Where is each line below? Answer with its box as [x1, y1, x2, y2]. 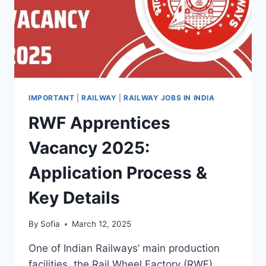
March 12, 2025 [72, 219, 132, 229]
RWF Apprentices [28, 112, 170, 133]
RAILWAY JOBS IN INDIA [123, 93, 215, 102]
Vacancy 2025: [28, 137, 150, 158]
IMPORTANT [28, 93, 75, 102]
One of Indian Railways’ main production [28, 242, 220, 255]
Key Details [28, 187, 120, 208]
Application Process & [28, 162, 207, 183]
